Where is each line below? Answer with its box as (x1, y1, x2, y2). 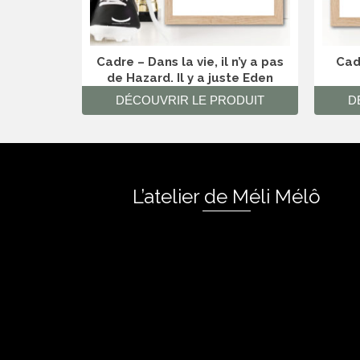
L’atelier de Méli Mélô (132, 185, 321, 209)
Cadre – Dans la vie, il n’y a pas (96, 55, 284, 70)
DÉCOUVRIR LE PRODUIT (116, 93, 264, 108)
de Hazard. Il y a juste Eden (107, 71, 273, 86)
